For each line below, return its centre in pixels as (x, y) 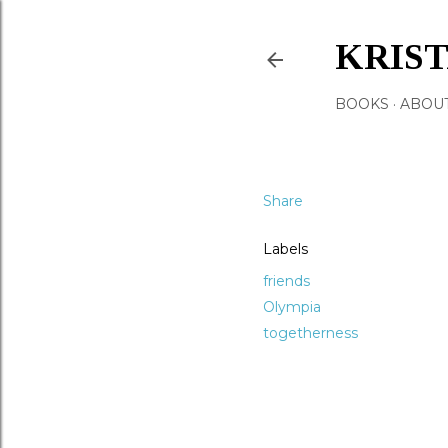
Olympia (292, 307)
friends (286, 281)
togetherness (310, 333)
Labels (285, 249)
